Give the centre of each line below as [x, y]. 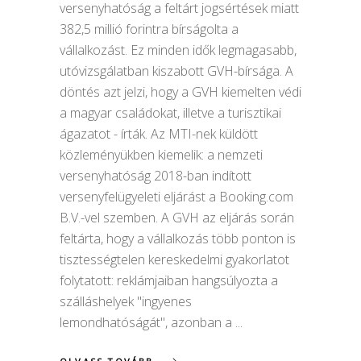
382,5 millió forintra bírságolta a [149, 29]
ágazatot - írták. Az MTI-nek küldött [159, 133]
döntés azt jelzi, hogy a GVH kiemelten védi [180, 91]
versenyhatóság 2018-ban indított [156, 175]
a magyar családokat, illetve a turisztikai [170, 112]
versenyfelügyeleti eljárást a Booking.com [176, 196]
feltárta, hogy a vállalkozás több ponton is [178, 238]
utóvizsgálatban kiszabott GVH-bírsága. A [176, 71]
